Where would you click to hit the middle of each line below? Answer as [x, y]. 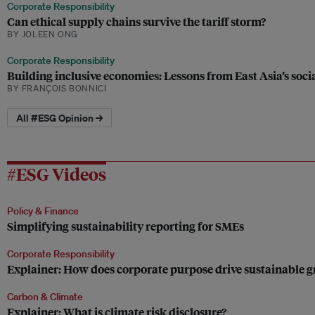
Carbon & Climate [45, 296]
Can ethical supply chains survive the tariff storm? [136, 22]
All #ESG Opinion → [59, 117]
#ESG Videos [57, 173]
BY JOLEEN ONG [43, 34]
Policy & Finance [43, 211]
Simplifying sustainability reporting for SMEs [126, 226]
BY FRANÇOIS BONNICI [57, 89]
